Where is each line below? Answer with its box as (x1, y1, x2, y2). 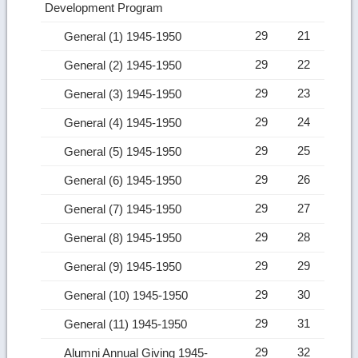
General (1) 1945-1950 (64, 29, 185, 43)
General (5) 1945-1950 (64, 144, 185, 158)
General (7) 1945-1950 (64, 201, 185, 216)
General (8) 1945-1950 (64, 230, 185, 245)
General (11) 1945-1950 (64, 316, 191, 331)
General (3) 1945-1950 (64, 86, 185, 101)
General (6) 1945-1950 (64, 173, 185, 187)
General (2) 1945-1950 (64, 58, 185, 72)
